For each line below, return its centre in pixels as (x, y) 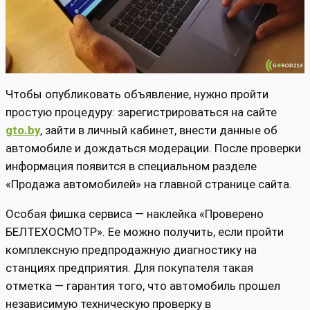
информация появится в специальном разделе (131, 166)
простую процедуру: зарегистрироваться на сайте (141, 112)
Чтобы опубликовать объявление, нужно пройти (137, 94)
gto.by (23, 130)
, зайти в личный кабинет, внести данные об (159, 130)
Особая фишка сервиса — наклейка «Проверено (135, 214)
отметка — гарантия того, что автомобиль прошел (143, 286)
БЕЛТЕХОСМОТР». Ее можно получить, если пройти (145, 232)
